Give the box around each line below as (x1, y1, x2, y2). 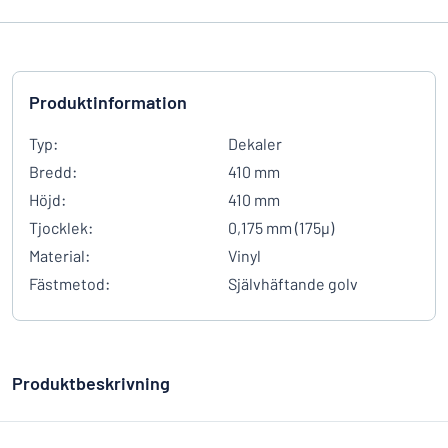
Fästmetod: (29, 274, 110, 293)
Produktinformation (29, 91, 187, 113)
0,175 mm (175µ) (228, 218, 334, 237)
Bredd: (29, 162, 77, 181)
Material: (29, 246, 90, 265)
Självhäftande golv (228, 274, 358, 293)
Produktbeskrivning (12, 372, 170, 394)
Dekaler (228, 134, 282, 153)
